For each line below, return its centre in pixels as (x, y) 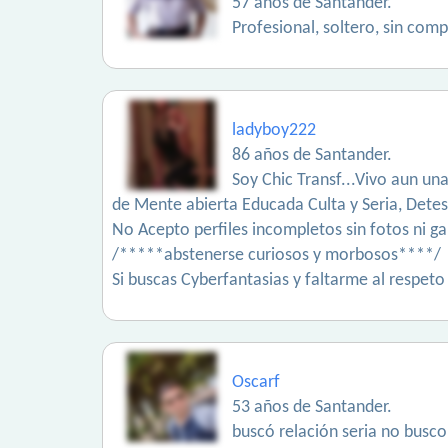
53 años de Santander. (312, 407)
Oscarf (256, 382)
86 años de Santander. (312, 155)
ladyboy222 (274, 130)
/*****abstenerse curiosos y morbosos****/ (276, 255)
